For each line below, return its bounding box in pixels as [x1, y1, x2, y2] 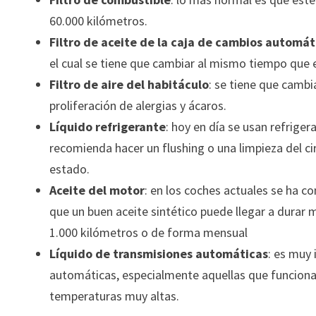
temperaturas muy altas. [49, 287, 180, 304]
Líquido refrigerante [49, 118, 166, 135]
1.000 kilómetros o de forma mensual [49, 224, 248, 241]
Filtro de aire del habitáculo [49, 75, 209, 92]
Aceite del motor [49, 181, 145, 198]
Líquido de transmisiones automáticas [49, 245, 269, 262]
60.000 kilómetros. [49, 12, 148, 29]
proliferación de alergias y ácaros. [49, 97, 227, 114]
